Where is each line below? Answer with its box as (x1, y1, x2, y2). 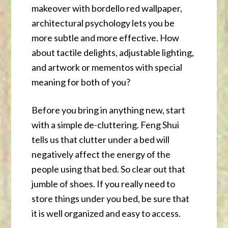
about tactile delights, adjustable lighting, (32, 47, 194, 59)
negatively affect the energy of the (32, 149, 171, 160)
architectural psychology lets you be (32, 17, 175, 29)
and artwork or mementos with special (32, 62, 183, 73)
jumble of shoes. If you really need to (32, 178, 176, 190)
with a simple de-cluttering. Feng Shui (32, 119, 180, 131)
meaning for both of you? (32, 76, 131, 88)
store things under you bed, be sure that (32, 193, 190, 205)
